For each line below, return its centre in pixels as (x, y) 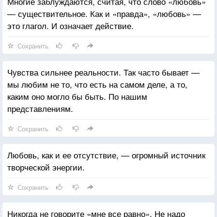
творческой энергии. (46, 167)
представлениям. (40, 108)
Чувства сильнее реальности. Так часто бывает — (103, 72)
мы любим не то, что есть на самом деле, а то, (97, 84)
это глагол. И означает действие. (70, 25)
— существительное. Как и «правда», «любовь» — (104, 13)
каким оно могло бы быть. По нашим (77, 96)
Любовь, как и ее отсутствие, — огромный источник (106, 155)
